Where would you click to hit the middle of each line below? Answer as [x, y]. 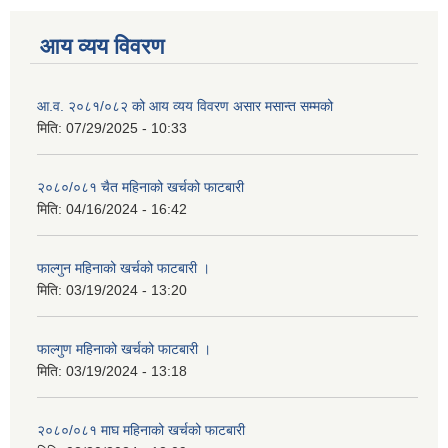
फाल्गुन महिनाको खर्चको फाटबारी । [123, 268]
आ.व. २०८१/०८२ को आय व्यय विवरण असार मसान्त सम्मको [185, 106]
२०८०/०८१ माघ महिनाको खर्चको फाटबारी [141, 430]
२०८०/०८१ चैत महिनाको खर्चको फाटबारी [140, 187]
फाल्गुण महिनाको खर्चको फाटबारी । [124, 349]
